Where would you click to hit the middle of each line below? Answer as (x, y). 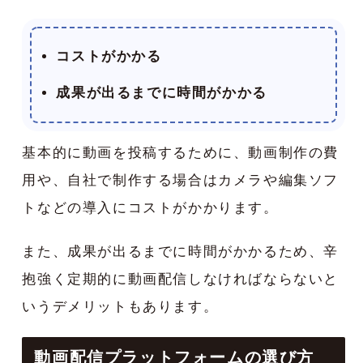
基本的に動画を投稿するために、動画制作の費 (180, 152)
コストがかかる (109, 56)
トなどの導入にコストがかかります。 (150, 207)
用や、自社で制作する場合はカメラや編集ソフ (180, 180)
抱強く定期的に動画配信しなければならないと (180, 279)
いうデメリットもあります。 (120, 306)
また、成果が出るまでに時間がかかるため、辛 (180, 251)
